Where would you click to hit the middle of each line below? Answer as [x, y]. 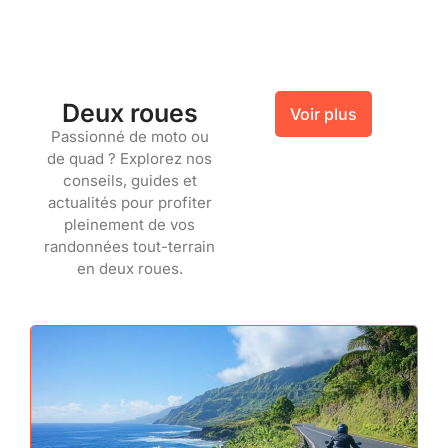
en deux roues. [129, 269]
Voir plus [324, 114]
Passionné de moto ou [129, 137]
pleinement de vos [130, 225]
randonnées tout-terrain [130, 247]
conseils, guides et [129, 181]
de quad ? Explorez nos [130, 159]
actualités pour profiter [129, 203]
